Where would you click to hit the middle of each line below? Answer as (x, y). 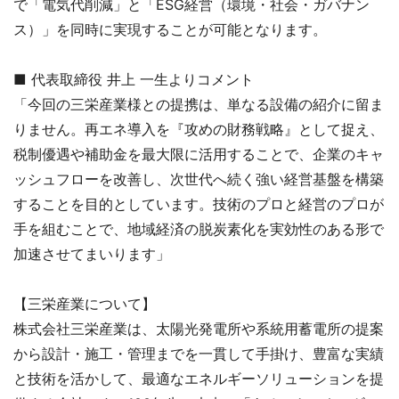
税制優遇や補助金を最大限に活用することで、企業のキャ (199, 154)
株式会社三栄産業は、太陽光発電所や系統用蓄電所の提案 (199, 329)
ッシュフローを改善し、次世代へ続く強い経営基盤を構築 (199, 179)
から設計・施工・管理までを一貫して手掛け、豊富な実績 (199, 354)
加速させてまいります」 (92, 254)
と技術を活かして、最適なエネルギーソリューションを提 (199, 379)
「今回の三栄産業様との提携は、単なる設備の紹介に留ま (199, 104)
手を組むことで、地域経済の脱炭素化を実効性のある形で (199, 229)
